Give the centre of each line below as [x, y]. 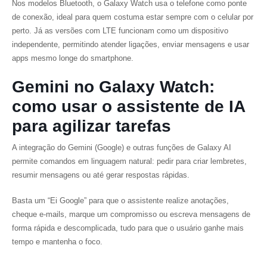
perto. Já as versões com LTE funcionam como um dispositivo [120, 31]
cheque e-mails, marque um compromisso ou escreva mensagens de [131, 214]
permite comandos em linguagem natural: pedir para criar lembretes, [129, 161]
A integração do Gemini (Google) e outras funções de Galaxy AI [122, 148]
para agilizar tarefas [91, 126]
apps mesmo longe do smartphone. [73, 58]
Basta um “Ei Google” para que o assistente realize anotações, [120, 201]
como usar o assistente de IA [128, 106]
